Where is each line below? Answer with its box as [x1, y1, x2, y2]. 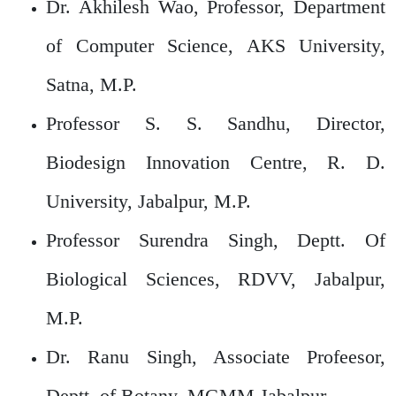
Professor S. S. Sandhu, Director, [46, 111, 385, 134]
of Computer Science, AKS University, [46, 34, 385, 57]
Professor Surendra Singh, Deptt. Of [46, 228, 385, 251]
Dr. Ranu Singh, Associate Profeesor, [46, 345, 385, 368]
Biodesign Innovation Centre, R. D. [46, 150, 385, 173]
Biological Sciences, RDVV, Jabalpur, [46, 267, 385, 290]
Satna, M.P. [46, 72, 137, 95]
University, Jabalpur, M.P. [46, 189, 251, 212]
